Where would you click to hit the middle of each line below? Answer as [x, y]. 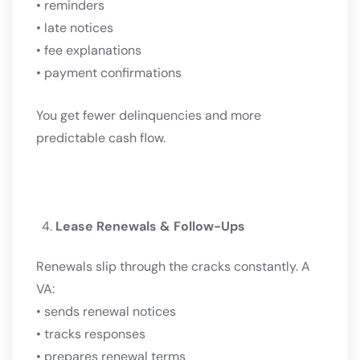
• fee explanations [89, 51]
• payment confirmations [109, 73]
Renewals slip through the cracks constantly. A [173, 267]
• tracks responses [91, 334]
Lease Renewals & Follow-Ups [150, 227]
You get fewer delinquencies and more [149, 116]
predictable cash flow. [101, 138]
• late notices [75, 28]
